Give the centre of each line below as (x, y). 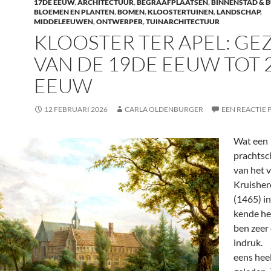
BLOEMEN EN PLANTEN (74, 12)
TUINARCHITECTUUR (183, 21)
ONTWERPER (119, 21)
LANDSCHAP (238, 12)
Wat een (251, 141)
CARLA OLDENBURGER (164, 109)
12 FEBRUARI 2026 (76, 109)
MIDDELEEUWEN (64, 21)
